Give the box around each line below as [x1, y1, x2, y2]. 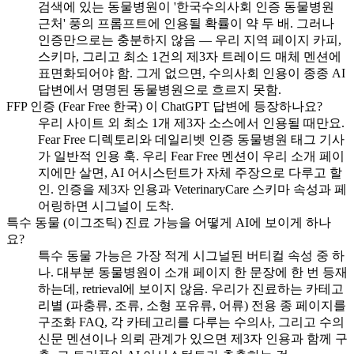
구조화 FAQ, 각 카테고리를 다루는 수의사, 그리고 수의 [38, 315, 345, 330]
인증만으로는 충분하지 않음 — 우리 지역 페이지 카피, [38, 33, 341, 47]
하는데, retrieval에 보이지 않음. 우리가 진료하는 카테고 [38, 282, 344, 296]
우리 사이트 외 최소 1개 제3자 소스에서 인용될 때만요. [38, 116, 345, 130]
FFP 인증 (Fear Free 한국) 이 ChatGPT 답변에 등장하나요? [6, 100, 322, 114]
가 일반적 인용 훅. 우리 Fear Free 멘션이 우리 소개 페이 [38, 149, 345, 164]
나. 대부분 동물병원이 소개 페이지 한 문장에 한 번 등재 [38, 265, 348, 280]
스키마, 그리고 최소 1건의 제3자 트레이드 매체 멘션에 [38, 50, 341, 64]
